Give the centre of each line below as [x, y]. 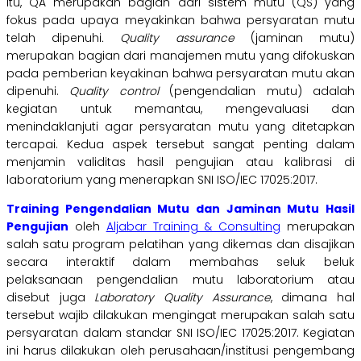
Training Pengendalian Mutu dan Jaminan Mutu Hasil [180, 209]
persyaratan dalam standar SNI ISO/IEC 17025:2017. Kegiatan [180, 333]
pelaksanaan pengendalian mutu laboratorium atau [180, 280]
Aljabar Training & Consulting [193, 227]
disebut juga [51, 298]
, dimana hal [313, 298]
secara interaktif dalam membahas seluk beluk [180, 262]
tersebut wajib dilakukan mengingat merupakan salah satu [180, 315]
